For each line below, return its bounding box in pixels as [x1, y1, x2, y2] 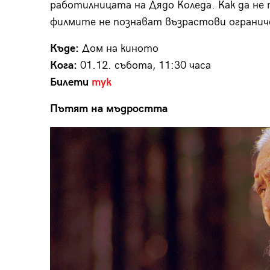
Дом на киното [78, 42, 159, 55]
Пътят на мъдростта [49, 102, 168, 115]
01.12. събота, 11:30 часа [77, 58, 211, 72]
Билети [49, 75, 92, 89]
